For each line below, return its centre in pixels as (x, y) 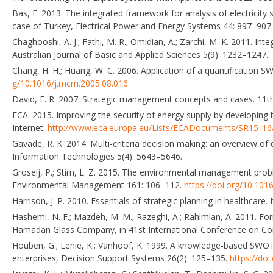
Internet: (30, 127)
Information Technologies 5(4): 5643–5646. (97, 156)
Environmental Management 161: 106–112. (98, 185)
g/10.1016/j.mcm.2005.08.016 (70, 83)
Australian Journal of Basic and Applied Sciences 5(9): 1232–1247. (140, 54)
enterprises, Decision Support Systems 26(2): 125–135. (121, 258)
